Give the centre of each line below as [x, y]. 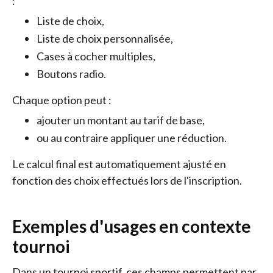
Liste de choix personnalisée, [105, 38]
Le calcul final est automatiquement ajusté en [119, 164]
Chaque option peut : [62, 100]
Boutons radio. [71, 74]
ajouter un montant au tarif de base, [121, 120]
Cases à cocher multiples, [96, 56]
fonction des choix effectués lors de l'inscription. [127, 180]
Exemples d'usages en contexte [132, 226]
